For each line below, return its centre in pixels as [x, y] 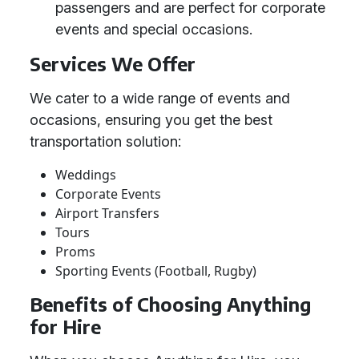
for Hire [65, 327]
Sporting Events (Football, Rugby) [156, 271]
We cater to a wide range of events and [160, 98]
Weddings [86, 175]
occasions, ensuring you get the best [151, 120]
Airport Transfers [107, 213]
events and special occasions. [154, 29]
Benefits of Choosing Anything [170, 304]
